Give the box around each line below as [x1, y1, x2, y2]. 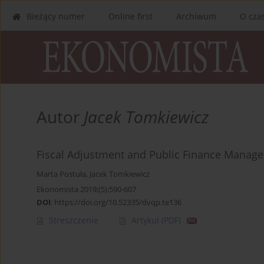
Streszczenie [49, 214, 98, 226]
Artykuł [131, 214, 161, 226]
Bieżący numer [27, 11, 85, 22]
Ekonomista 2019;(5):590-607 [37, 184, 136, 195]
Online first [108, 11, 153, 22]
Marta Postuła [37, 169, 86, 180]
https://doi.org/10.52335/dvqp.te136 [54, 197, 181, 208]
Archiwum [176, 11, 216, 22]
